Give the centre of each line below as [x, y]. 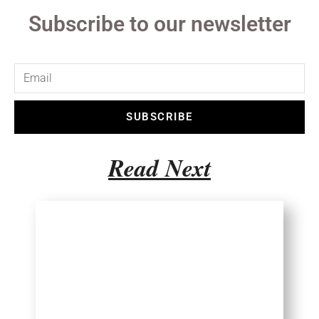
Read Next [159, 167]
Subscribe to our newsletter [159, 24]
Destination [159, 290]
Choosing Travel [159, 267]
